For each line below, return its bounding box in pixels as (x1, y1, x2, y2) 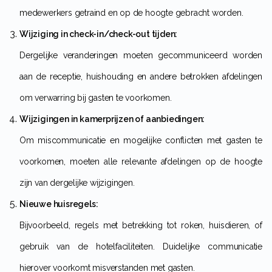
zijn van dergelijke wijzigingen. (19, 178, 135, 188)
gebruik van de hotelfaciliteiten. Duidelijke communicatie (19, 242, 262, 252)
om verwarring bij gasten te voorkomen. (19, 93, 172, 103)
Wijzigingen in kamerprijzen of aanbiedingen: (28, 114, 205, 124)
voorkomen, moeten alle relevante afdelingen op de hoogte (19, 157, 262, 167)
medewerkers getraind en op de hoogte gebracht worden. (19, 8, 243, 18)
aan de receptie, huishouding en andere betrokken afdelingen (19, 72, 262, 82)
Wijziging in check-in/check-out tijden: (28, 29, 178, 39)
